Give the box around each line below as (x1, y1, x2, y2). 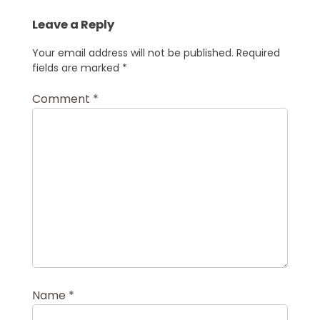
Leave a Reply (32, 16, 114, 34)
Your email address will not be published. (32, 45, 234, 60)
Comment (32, 90, 93, 107)
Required (236, 45, 280, 60)
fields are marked (32, 60, 122, 75)
